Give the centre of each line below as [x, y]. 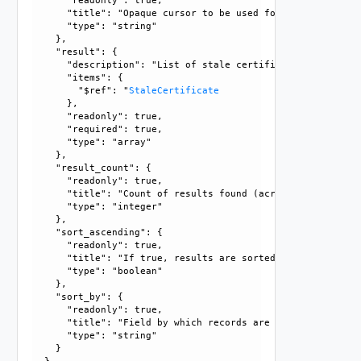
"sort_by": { [78, 297]
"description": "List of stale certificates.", [179, 64]
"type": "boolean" [98, 271]
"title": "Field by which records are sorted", [179, 322]
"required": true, [100, 129]
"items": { [78, 77]
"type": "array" [92, 142]
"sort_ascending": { [98, 232]
